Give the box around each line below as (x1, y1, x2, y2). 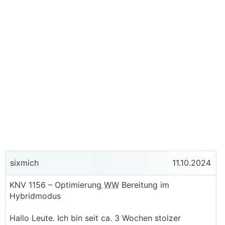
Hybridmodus (10, 191, 61, 201)
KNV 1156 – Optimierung (10, 180, 101, 190)
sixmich (8, 158, 39, 168)
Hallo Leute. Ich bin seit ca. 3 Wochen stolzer (10, 213, 181, 223)
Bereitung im (119, 180, 169, 190)
